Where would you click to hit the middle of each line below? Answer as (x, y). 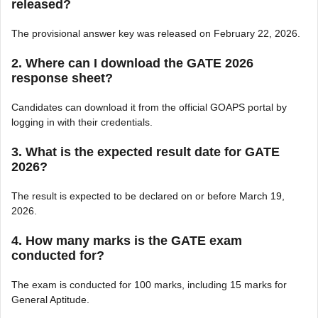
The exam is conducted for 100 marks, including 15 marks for (149, 284)
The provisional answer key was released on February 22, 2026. (156, 33)
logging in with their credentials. (82, 122)
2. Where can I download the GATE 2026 (132, 63)
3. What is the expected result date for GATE (146, 152)
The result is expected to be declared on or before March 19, (148, 196)
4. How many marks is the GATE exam (127, 240)
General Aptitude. (50, 299)
